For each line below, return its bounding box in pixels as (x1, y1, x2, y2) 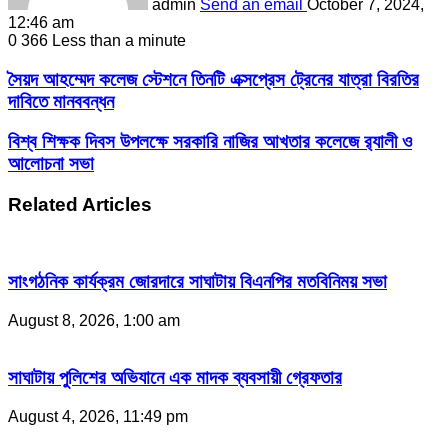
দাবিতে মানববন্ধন (8, 90, 114, 112)
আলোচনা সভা (8, 153, 94, 175)
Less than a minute (52, 31, 186, 49)
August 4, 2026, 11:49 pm (8, 407, 188, 425)
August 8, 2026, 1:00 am (8, 312, 180, 330)
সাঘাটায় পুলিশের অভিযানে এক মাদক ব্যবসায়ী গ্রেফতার (8, 366, 342, 388)
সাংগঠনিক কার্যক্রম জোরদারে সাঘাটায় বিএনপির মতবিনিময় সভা (8, 271, 387, 293)
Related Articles (8, 193, 152, 215)
